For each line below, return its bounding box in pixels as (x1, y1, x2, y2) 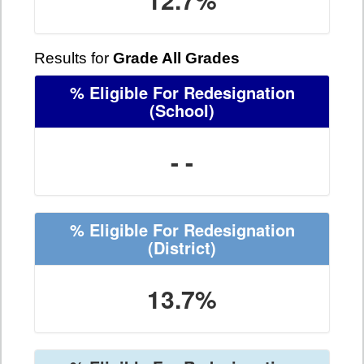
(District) (148, 236, 216, 260)
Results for (34, 50, 113, 67)
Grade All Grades (113, 50, 240, 67)
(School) (149, 98, 214, 123)
